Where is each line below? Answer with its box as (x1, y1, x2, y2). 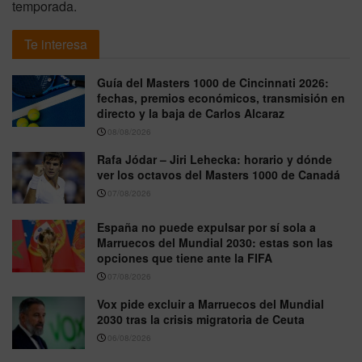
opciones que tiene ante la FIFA (97, 250, 272, 267)
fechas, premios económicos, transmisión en (97, 90, 345, 107)
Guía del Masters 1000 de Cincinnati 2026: (97, 74, 329, 91)
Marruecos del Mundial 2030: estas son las (97, 234, 333, 251)
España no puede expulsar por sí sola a (97, 219, 316, 236)
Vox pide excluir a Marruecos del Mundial (97, 296, 324, 313)
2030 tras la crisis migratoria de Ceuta (97, 311, 305, 328)
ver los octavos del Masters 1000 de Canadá (97, 166, 340, 183)
